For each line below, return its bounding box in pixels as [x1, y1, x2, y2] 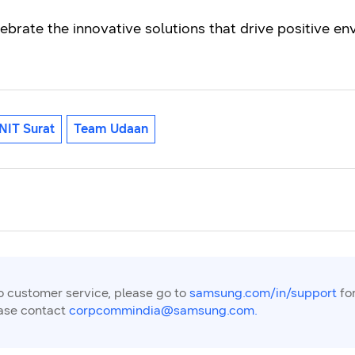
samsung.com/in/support [189, 284, 337, 300]
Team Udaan [74, 120, 148, 136]
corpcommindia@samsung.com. [69, 302, 258, 318]
